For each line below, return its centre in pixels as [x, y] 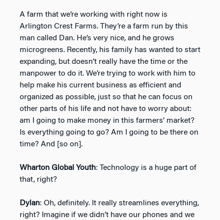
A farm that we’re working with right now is [94, 14]
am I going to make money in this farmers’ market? [107, 121]
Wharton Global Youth [58, 168]
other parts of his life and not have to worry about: [106, 109]
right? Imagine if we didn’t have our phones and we [107, 215]
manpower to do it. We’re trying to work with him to [108, 73]
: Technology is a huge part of [146, 168]
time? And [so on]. [51, 144]
